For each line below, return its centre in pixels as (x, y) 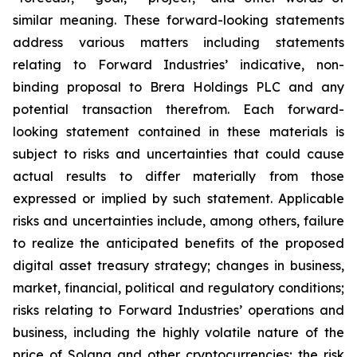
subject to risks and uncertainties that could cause (178, 154)
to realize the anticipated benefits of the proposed (178, 243)
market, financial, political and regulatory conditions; (178, 288)
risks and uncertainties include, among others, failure (178, 221)
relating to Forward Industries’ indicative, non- (178, 65)
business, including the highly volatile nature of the (178, 332)
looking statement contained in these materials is (178, 131)
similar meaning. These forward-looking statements (178, 20)
